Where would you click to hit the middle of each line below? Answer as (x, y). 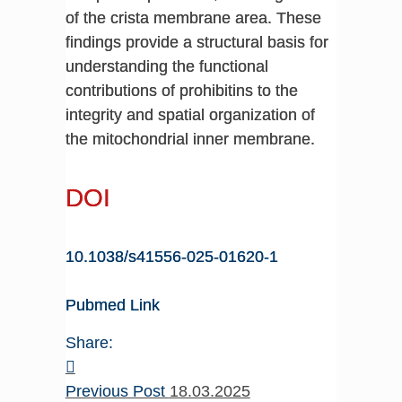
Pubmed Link (112, 306)
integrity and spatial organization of (190, 114)
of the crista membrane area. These (193, 17)
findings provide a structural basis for (197, 42)
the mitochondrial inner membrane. (190, 139)
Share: (89, 343)
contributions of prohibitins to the (181, 90)
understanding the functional (166, 66)
